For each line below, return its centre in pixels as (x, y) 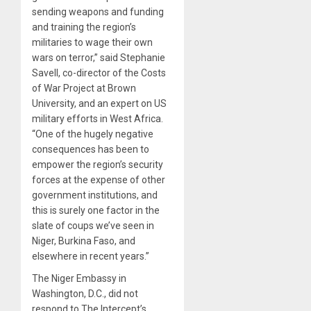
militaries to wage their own (92, 43)
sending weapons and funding (98, 12)
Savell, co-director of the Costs (99, 73)
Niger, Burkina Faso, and (84, 241)
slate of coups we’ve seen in (93, 226)
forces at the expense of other (99, 180)
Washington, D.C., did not (85, 294)
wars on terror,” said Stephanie (99, 58)
